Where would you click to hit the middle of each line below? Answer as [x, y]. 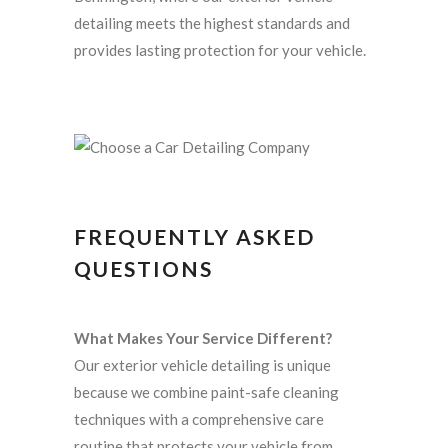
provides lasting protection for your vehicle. [220, 50]
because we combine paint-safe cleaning [206, 392]
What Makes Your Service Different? [203, 338]
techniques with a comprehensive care [199, 419]
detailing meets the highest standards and [212, 23]
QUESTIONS [143, 269]
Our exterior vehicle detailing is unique [202, 365]
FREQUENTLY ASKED [194, 237]
